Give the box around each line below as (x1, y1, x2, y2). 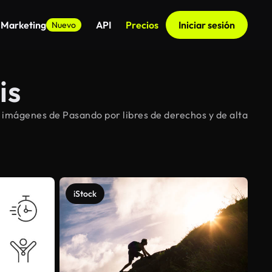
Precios (126, 19, 158, 31)
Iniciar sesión (178, 19, 235, 31)
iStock (73, 188, 97, 199)
